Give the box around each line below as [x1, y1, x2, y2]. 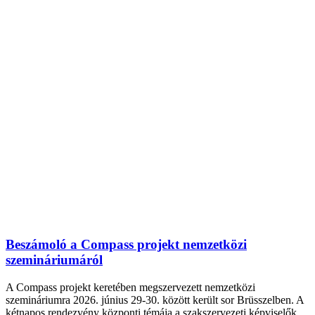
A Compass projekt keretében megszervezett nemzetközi [6, 281, 255, 294]
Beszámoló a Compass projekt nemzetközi [6, 237, 247, 252]
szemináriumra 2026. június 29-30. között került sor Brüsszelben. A [6, 294, 304, 307]
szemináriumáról [6, 252, 103, 268]
